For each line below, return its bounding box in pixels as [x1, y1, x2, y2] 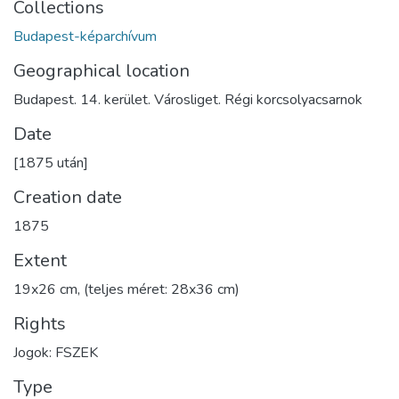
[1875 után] [13, 152, 88, 173]
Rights [13, 311, 66, 336]
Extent [13, 248, 67, 273]
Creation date [13, 184, 122, 209]
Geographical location [13, 58, 190, 83]
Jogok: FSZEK [13, 342, 98, 362]
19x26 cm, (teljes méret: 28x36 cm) [13, 279, 240, 299]
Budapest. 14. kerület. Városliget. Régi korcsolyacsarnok [13, 89, 362, 110]
